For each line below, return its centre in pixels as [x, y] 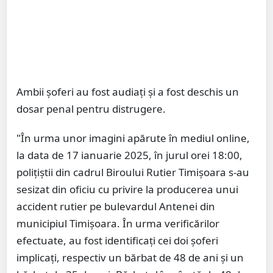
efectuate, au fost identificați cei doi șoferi [117, 241]
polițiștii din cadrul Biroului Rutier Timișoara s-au [133, 172]
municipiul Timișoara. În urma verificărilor [118, 224]
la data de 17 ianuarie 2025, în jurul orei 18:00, [129, 155]
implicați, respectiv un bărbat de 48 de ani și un [130, 258]
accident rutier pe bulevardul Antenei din [116, 207]
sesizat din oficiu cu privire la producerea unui [127, 190]
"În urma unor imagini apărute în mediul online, [133, 138]
